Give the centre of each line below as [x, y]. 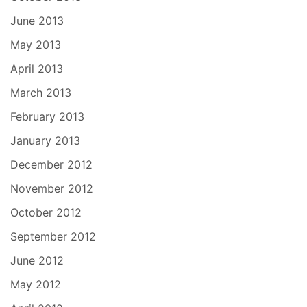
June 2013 [37, 20]
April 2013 [37, 68]
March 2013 [41, 92]
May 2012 [36, 284]
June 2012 [37, 260]
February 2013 [47, 116]
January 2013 [45, 140]
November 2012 [52, 188]
